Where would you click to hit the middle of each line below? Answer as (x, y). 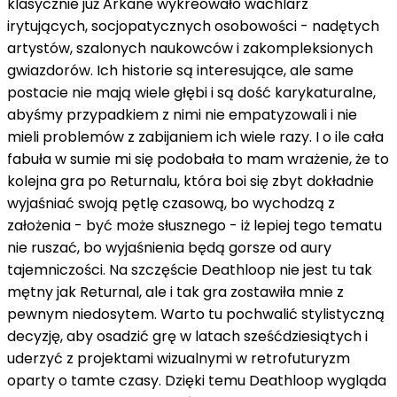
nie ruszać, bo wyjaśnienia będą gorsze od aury (169, 247)
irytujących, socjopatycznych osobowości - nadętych (193, 26)
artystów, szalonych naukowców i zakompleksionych (190, 48)
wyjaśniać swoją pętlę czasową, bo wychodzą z (171, 203)
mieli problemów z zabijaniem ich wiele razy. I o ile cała (195, 136)
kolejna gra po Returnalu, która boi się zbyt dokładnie (191, 181)
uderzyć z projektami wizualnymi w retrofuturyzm (179, 358)
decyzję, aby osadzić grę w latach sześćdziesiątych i (187, 336)
